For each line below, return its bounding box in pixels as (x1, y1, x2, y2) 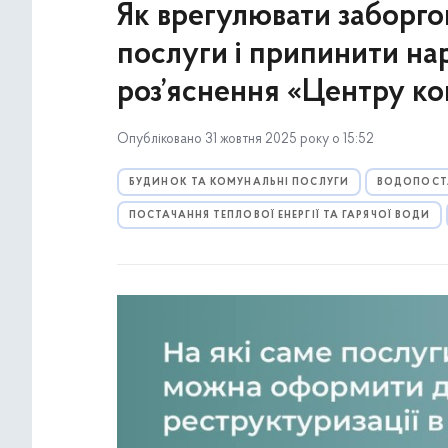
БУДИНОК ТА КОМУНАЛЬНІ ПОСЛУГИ (129, 177, 349, 188)
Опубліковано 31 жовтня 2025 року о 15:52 (117, 132, 374, 147)
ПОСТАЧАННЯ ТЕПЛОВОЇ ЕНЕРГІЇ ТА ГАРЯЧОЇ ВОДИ (129, 210, 431, 221)
